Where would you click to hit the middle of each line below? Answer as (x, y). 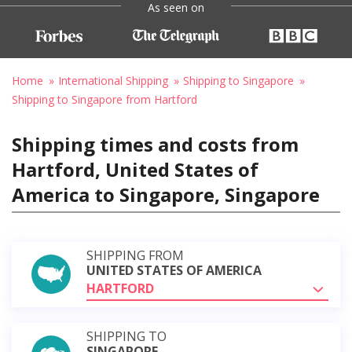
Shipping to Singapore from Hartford (104, 99)
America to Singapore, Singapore (166, 194)
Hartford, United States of (135, 169)
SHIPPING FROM (135, 255)
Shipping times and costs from (155, 144)
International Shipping (113, 80)
